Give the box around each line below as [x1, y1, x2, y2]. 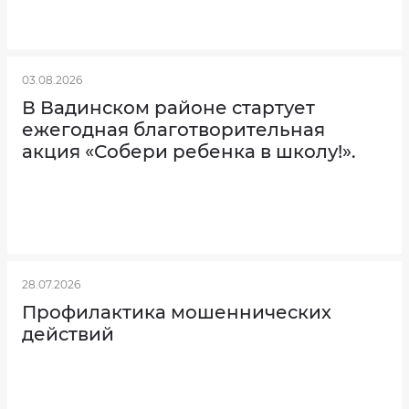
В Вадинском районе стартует [22, 97, 315, 119]
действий [22, 323, 114, 345]
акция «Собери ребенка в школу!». [22, 141, 356, 163]
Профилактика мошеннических [22, 301, 331, 323]
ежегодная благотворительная [22, 119, 325, 141]
